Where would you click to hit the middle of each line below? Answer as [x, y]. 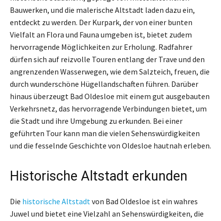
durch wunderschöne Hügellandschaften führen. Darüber [104, 84]
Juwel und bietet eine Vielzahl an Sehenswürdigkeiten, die [107, 213]
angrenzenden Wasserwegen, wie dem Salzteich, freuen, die [110, 71]
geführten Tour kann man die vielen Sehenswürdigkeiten [105, 133]
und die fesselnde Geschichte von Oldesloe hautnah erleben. [110, 145]
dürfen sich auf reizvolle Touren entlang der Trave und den [107, 59]
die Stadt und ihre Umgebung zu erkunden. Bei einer [96, 121]
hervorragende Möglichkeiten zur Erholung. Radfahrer [101, 47]
